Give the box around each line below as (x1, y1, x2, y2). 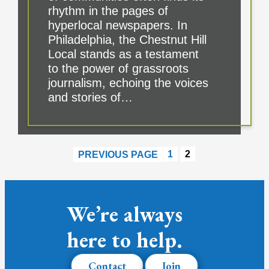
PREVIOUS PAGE (78, 149, 159, 160)
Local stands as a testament (47, 47, 199, 61)
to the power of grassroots (47, 62, 189, 76)
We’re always (67, 200, 183, 229)
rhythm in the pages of (47, 4, 168, 18)
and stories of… (47, 91, 133, 104)
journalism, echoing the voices (47, 76, 208, 90)
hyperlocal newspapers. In (47, 19, 187, 32)
